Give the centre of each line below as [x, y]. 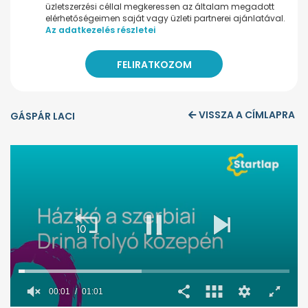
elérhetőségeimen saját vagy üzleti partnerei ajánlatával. [165, 19]
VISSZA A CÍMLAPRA [247, 115]
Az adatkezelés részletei [100, 30]
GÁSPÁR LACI [43, 117]
